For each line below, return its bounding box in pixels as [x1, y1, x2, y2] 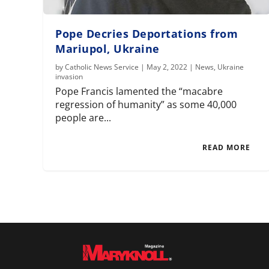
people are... [55, 111, 112, 125]
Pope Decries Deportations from [55, 26, 238, 41]
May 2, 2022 [147, 62, 188, 73]
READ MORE [202, 142, 251, 153]
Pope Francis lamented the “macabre [55, 85, 223, 98]
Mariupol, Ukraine [55, 41, 160, 56]
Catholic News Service [65, 62, 139, 73]
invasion [55, 71, 83, 82]
